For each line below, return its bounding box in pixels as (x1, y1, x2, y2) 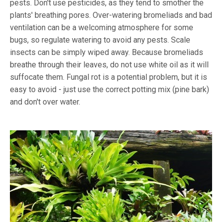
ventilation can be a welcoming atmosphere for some (10, 23, 193, 33)
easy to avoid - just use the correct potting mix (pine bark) (10, 85, 209, 95)
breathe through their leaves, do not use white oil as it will (10, 60, 209, 70)
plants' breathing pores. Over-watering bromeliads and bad (10, 10, 212, 20)
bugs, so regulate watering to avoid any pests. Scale (10, 35, 190, 45)
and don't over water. (10, 97, 82, 107)
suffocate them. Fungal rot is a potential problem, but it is (10, 72, 207, 82)
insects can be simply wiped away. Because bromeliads (10, 48, 203, 57)
